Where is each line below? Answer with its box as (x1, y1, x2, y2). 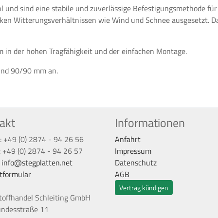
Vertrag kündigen (119, 182, 168, 193)
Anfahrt (115, 133, 141, 145)
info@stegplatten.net (1, 156, 73, 168)
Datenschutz (115, 156, 157, 168)
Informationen (115, 113, 185, 131)
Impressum (115, 145, 151, 157)
